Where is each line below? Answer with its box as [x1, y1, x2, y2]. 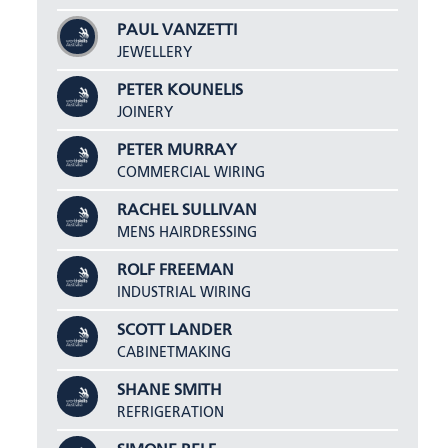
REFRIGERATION [117, 405, 225, 420]
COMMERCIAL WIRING [117, 165, 266, 180]
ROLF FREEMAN [117, 262, 235, 279]
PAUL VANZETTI [117, 22, 238, 39]
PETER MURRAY [117, 142, 238, 159]
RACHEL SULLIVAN [117, 202, 258, 219]
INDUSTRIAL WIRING [117, 285, 252, 300]
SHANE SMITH [117, 382, 223, 399]
